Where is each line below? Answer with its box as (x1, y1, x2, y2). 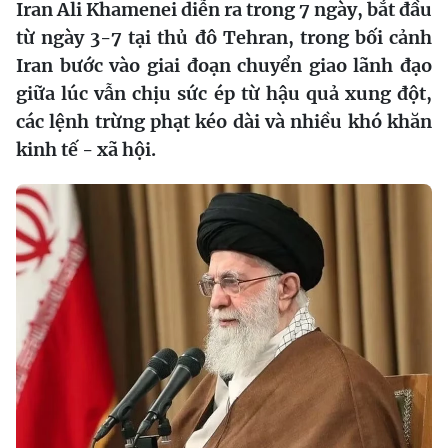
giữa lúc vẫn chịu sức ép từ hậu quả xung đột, (16, 81, 432, 105)
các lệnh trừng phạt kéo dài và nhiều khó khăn (16, 109, 432, 133)
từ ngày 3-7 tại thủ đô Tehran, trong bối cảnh (16, 25, 432, 49)
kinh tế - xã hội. (16, 137, 156, 161)
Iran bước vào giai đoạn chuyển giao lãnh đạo (16, 53, 432, 77)
